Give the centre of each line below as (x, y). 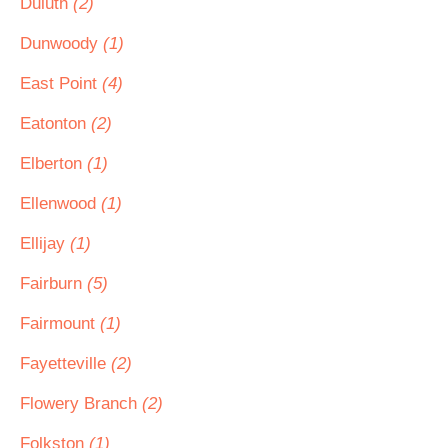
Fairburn (53, 283)
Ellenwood (60, 203)
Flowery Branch (81, 403)
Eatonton (55, 123)
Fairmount (60, 323)
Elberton (53, 163)
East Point (61, 83)
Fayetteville (65, 363)
